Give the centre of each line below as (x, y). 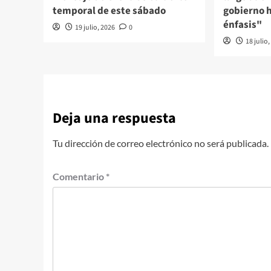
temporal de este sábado (109, 11)
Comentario (79, 177)
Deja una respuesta (114, 119)
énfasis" (243, 25)
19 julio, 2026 (95, 28)
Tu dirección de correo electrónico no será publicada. (161, 143)
